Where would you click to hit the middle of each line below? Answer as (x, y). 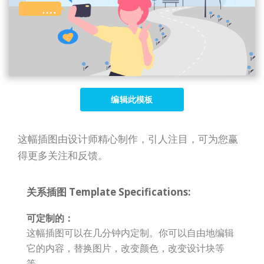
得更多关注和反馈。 (63, 155)
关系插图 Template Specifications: (109, 192)
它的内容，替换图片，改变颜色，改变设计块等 (126, 248)
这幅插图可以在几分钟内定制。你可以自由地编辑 (130, 232)
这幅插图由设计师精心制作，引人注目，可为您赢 (128, 138)
